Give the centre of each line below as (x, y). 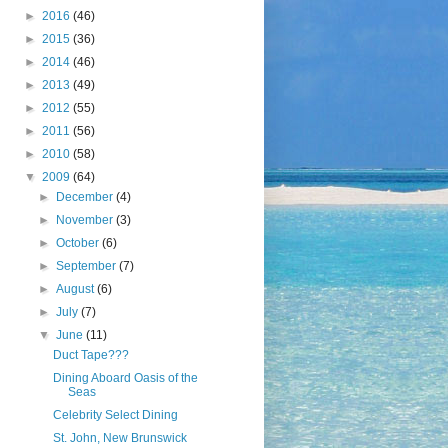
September (87, 266)
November (85, 220)
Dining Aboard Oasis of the (126, 378)
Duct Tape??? (91, 355)
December (85, 197)
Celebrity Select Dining (116, 415)
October (78, 243)
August (76, 289)
